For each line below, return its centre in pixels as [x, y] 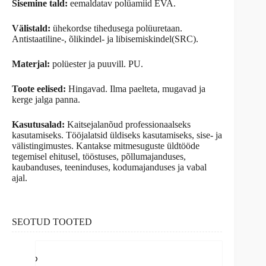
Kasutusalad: [38, 124]
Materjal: [31, 64]
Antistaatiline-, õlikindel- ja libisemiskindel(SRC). [105, 39]
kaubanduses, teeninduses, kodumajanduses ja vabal [109, 167]
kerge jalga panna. [46, 99]
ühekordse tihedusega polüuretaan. [116, 28]
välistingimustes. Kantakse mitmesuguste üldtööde [106, 145]
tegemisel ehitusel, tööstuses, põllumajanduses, [99, 156]
